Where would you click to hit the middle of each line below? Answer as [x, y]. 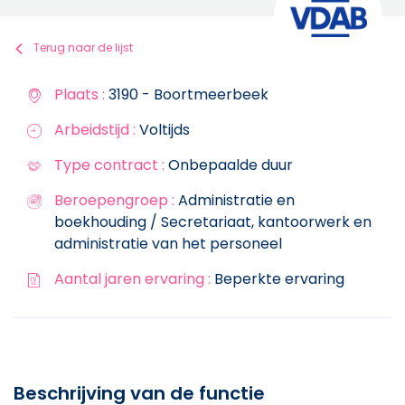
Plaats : [80, 94]
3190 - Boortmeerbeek [187, 94]
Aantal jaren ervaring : [132, 278]
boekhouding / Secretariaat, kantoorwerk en [213, 221]
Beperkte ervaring [278, 278]
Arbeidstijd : [95, 129]
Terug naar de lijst [83, 47]
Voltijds [163, 129]
